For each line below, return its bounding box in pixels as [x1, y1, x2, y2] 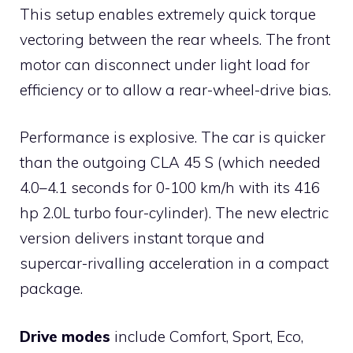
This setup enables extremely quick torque [20, 4, 316, 24]
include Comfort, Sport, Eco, [110, 326, 303, 346]
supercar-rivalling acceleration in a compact [20, 254, 329, 273]
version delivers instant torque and [20, 229, 265, 248]
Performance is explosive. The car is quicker [20, 128, 325, 147]
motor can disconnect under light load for [20, 54, 310, 74]
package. [20, 279, 83, 299]
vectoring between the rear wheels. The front [20, 29, 330, 49]
